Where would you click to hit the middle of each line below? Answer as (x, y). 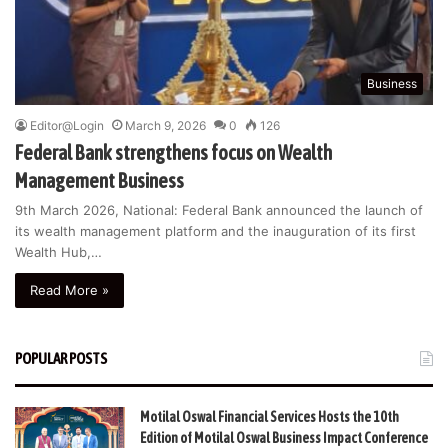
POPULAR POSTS (61, 358)
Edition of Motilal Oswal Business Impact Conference (284, 437)
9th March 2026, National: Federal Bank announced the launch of (219, 209)
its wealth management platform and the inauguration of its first (215, 230)
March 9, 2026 (165, 125)
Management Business (99, 180)
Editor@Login (67, 125)
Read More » (69, 289)
